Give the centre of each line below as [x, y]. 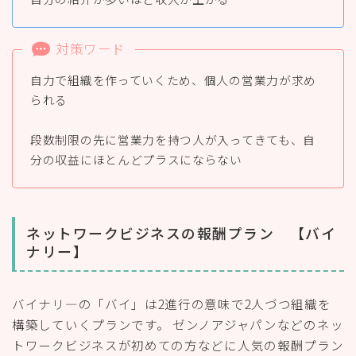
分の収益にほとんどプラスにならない [136, 160]
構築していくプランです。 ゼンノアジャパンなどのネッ [178, 325]
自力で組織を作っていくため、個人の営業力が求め [174, 80]
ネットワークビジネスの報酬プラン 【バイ [181, 233]
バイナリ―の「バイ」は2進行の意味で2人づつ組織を [172, 304]
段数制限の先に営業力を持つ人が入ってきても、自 [173, 140]
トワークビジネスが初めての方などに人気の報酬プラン [178, 345]
